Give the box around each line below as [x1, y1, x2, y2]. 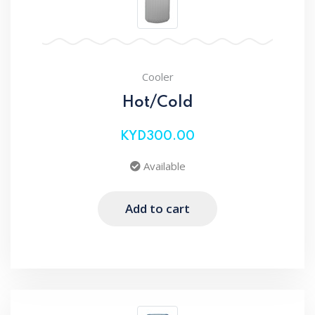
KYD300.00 [120, 129, 195, 143]
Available [140, 158, 186, 173]
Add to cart [125, 200, 190, 217]
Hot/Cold [122, 94, 193, 110]
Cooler [141, 69, 174, 84]
